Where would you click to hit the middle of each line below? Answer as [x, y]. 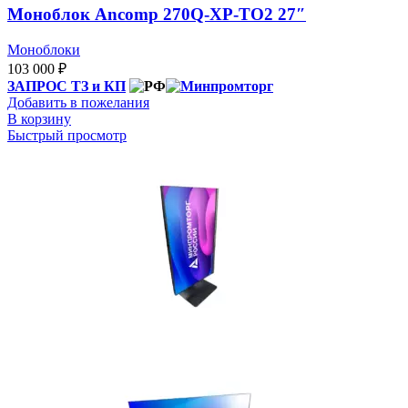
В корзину [39, 119]
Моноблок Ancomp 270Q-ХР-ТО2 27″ [157, 15]
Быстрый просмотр [67, 136]
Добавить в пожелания [78, 103]
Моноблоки [44, 50]
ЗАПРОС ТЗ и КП [66, 87]
